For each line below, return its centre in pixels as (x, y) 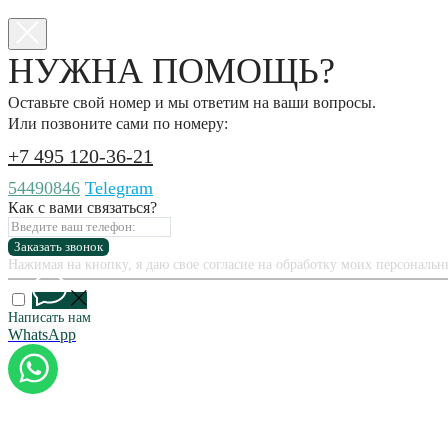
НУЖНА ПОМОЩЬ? (171, 70)
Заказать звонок (58, 246)
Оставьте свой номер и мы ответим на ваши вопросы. (192, 102)
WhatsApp (42, 334)
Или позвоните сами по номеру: (118, 123)
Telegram (119, 187)
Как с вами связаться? (82, 207)
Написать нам (49, 317)
